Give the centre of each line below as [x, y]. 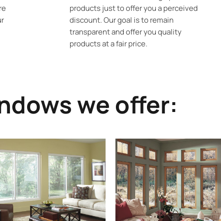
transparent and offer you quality [125, 32]
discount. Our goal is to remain [121, 20]
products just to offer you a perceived [133, 8]
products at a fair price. [108, 43]
